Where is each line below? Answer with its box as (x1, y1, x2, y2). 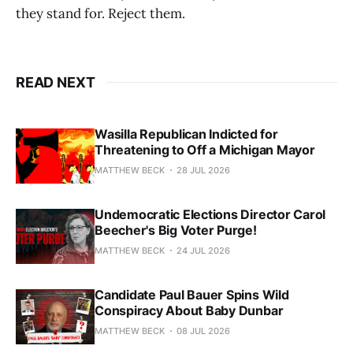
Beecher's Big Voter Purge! (95, 221, 257, 238)
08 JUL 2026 (176, 325, 230, 336)
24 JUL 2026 (176, 244, 230, 256)
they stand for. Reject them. (16, 4, 185, 22)
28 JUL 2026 (176, 164, 230, 176)
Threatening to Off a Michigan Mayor (95, 141, 315, 158)
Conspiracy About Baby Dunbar (95, 302, 284, 318)
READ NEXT (16, 73, 95, 91)
